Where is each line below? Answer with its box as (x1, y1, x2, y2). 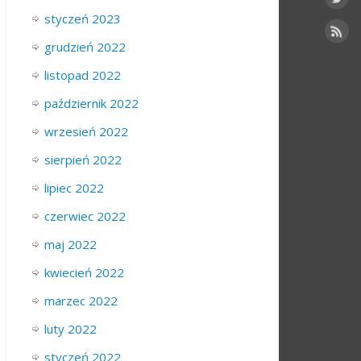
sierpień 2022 (44, 151, 122, 168)
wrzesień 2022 (44, 123, 128, 140)
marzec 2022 (44, 293, 118, 309)
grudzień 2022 (44, 39, 126, 56)
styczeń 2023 (44, 10, 121, 27)
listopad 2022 (44, 67, 121, 84)
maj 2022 (44, 236, 97, 253)
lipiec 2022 (44, 180, 104, 197)
